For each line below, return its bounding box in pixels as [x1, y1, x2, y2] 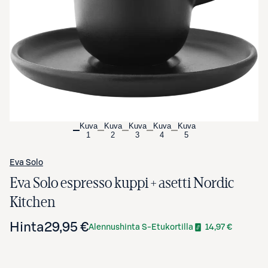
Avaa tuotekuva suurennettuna [81, 6, 187, 16]
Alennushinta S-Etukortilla [89, 223, 193, 232]
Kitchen [10, 194, 56, 210]
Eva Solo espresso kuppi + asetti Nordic [10, 175, 234, 191]
